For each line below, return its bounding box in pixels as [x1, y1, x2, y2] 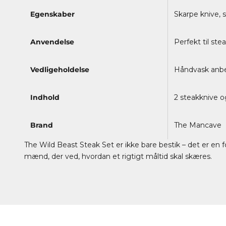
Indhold [30, 92, 60, 102]
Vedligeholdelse [30, 65, 89, 74]
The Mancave [174, 120, 221, 130]
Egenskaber [30, 9, 75, 19]
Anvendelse [30, 37, 74, 46]
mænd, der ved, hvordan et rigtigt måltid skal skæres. [24, 151, 214, 161]
